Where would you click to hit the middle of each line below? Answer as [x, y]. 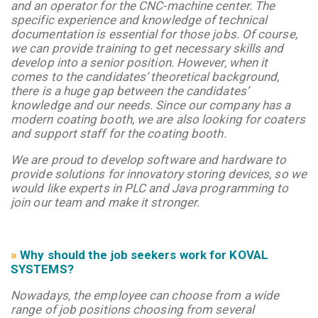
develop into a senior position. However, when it [139, 62]
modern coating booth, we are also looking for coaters [158, 119]
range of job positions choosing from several [132, 309]
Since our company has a [223, 105]
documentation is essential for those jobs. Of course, [154, 34]
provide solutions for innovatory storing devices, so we [159, 174]
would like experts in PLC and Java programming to [150, 188]
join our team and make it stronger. [107, 202]
